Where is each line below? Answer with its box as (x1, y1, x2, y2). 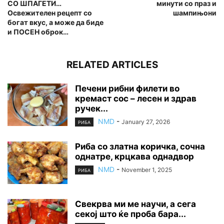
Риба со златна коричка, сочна (75, 141, 205, 152)
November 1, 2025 (121, 166, 172, 174)
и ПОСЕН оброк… (7, 27, 68, 36)
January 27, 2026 (121, 118, 170, 126)
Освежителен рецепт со (7, 8, 92, 17)
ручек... (75, 103, 108, 114)
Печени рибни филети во (75, 83, 179, 94)
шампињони (173, 8, 216, 17)
